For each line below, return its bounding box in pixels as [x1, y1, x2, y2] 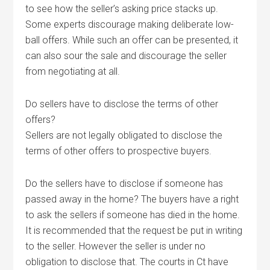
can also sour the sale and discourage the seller [25, 50, 227, 61]
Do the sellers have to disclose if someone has [25, 178, 224, 189]
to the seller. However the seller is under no [25, 240, 206, 252]
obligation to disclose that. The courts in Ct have [25, 256, 229, 268]
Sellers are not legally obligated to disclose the [25, 130, 223, 141]
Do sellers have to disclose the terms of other [25, 98, 219, 110]
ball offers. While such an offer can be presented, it [25, 34, 239, 46]
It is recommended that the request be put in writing [25, 225, 243, 236]
